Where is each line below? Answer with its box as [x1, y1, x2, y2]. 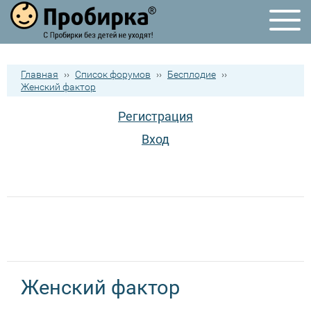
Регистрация [118, 109, 193, 124]
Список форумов [75, 69, 151, 80]
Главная [21, 69, 58, 80]
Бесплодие [167, 69, 216, 80]
